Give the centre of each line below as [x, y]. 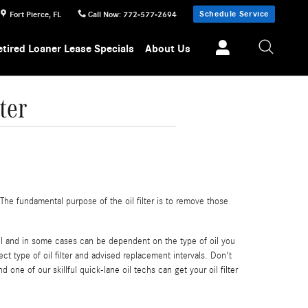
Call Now [104, 14]
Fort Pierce [30, 14]
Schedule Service [234, 14]
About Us [168, 49]
